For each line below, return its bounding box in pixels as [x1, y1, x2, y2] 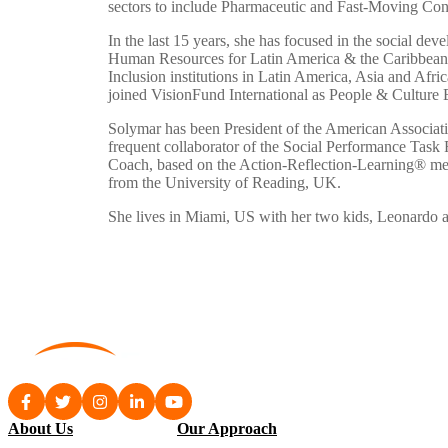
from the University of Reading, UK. [108, 174, 341, 192]
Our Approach [177, 420, 277, 438]
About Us [8, 420, 73, 438]
